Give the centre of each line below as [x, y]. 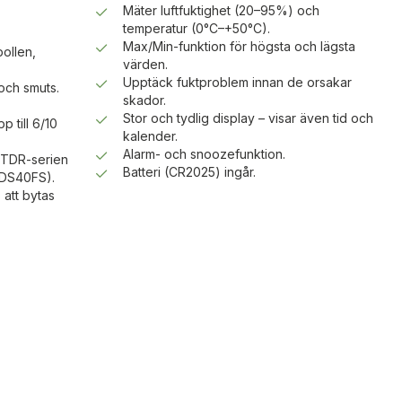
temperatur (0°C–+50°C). [196, 28]
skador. [144, 100]
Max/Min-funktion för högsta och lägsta [239, 46]
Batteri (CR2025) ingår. [189, 172]
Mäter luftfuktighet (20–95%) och [221, 10]
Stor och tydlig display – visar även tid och [248, 118]
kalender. [150, 136]
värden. [145, 64]
